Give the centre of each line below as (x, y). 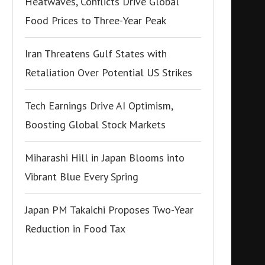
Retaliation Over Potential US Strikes (109, 72)
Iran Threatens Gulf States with (96, 54)
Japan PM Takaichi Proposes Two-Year (109, 210)
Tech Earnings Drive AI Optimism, (99, 106)
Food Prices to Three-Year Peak (96, 20)
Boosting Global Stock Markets (95, 125)
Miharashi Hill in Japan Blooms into (105, 158)
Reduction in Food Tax (75, 229)
